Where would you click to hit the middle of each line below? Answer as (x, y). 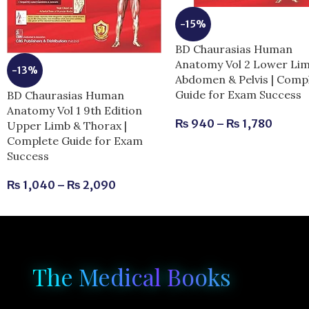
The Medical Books (131, 277)
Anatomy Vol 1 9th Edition (74, 110)
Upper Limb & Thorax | (67, 125)
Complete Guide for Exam (75, 140)
